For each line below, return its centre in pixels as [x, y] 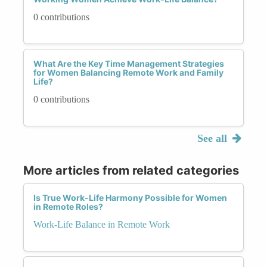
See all [213, 138]
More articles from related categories [131, 170]
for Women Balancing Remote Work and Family [128, 72]
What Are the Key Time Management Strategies [129, 63]
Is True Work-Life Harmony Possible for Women [130, 197]
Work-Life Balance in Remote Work [102, 224]
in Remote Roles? [68, 206]
